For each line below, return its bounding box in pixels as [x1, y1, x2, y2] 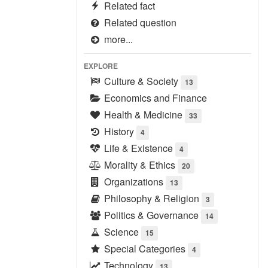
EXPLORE [84, 60, 118, 71]
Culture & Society [102, 74, 181, 88]
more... [102, 32, 133, 46]
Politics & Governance [102, 208, 201, 222]
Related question [102, 16, 176, 29]
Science [102, 225, 141, 239]
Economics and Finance [102, 91, 207, 105]
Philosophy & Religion [102, 191, 202, 205]
